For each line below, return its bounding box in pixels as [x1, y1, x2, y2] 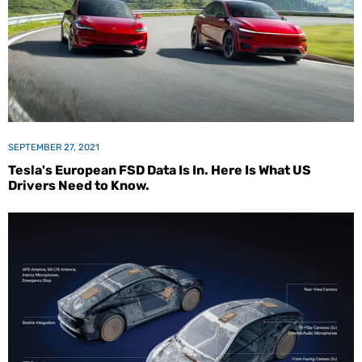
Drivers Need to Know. [8, 178, 149, 194]
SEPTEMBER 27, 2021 [8, 141, 99, 154]
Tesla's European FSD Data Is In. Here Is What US [8, 162, 311, 179]
